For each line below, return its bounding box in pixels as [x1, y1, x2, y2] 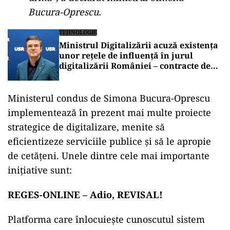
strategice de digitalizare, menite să [8, 121, 165, 133]
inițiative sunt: [8, 164, 72, 176]
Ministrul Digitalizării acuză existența [59, 40, 218, 51]
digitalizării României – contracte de [59, 60, 210, 71]
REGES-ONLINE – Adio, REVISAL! [8, 188, 163, 201]
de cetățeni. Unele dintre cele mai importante [8, 149, 209, 162]
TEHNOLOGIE [59, 28, 97, 36]
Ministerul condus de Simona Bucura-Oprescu [8, 92, 210, 104]
